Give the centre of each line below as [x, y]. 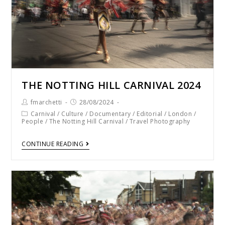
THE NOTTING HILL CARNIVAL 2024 [111, 85]
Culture [73, 114]
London [180, 114]
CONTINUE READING [53, 144]
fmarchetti [46, 102]
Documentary [110, 114]
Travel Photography [160, 121]
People [33, 121]
